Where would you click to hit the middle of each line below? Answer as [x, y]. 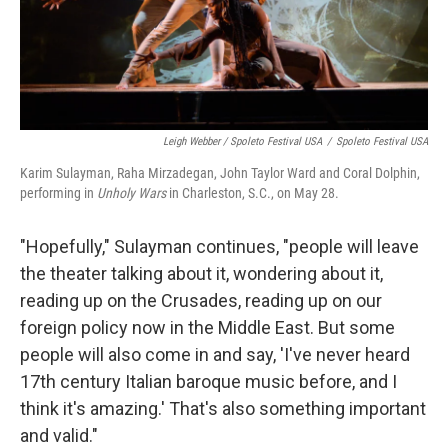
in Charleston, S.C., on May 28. [252, 193]
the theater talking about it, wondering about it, [201, 274]
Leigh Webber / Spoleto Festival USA [242, 142]
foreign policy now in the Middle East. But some [207, 328]
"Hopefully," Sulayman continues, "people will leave [219, 247]
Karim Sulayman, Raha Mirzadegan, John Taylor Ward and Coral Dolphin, [220, 173]
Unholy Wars [131, 193]
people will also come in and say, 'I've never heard [215, 355]
